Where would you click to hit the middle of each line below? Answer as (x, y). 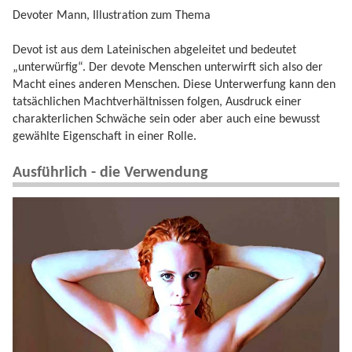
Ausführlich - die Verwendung (110, 172)
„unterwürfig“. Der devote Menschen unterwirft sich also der (168, 68)
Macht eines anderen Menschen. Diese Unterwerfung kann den (174, 85)
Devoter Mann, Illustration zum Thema (112, 15)
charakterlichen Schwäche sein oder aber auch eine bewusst (166, 120)
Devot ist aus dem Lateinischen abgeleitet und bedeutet (154, 51)
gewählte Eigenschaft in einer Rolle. (104, 137)
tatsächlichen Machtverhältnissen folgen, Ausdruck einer (157, 103)
